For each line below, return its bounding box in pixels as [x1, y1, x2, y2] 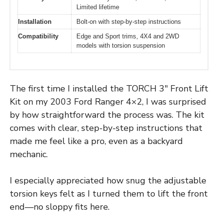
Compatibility [18, 32, 58, 40]
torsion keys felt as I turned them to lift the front [10, 188, 208, 200]
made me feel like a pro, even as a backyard [10, 135, 183, 147]
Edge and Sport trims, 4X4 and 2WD [76, 32, 179, 40]
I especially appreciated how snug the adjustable [10, 175, 206, 187]
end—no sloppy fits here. [10, 201, 109, 213]
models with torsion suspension [76, 41, 165, 49]
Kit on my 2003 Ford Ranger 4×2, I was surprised [10, 96, 206, 108]
